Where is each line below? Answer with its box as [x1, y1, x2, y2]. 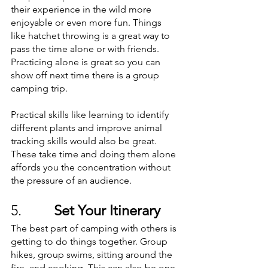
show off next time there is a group [11, 69, 162, 81]
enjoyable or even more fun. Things [11, 17, 164, 28]
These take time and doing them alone [11, 148, 178, 160]
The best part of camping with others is [11, 223, 179, 234]
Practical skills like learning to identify [11, 109, 171, 120]
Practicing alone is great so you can [11, 56, 163, 68]
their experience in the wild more [11, 4, 154, 15]
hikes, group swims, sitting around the [11, 249, 175, 260]
